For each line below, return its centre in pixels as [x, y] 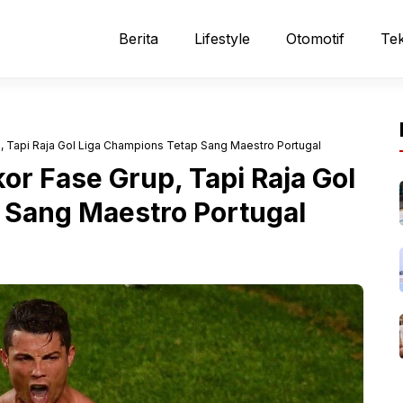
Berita [139, 39]
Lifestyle [222, 39]
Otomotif [315, 39]
